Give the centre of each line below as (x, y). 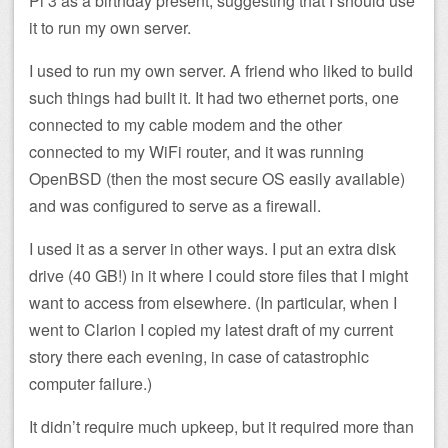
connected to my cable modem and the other (185, 124)
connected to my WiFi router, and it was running (196, 151)
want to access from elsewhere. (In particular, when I (213, 302)
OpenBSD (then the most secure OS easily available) (217, 178)
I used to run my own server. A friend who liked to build (221, 70)
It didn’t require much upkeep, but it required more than (221, 426)
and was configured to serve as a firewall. (175, 205)
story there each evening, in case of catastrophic (199, 356)
